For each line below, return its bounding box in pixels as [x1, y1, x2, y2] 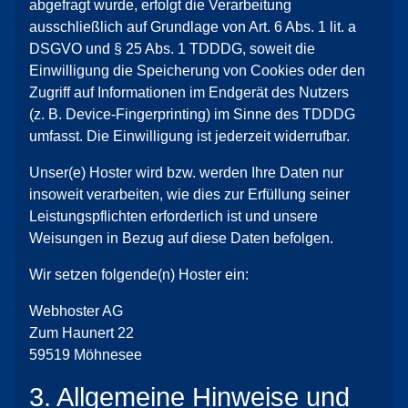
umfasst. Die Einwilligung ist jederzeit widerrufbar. [29, 128, 350, 144]
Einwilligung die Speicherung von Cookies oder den [29, 63, 365, 78]
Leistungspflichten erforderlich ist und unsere [29, 209, 318, 224]
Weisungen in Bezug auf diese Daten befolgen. [29, 230, 333, 246]
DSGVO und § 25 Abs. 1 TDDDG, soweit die [29, 41, 315, 56]
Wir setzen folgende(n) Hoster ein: [29, 267, 249, 282]
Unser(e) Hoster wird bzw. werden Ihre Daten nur [29, 165, 343, 180]
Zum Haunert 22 [29, 325, 134, 341]
